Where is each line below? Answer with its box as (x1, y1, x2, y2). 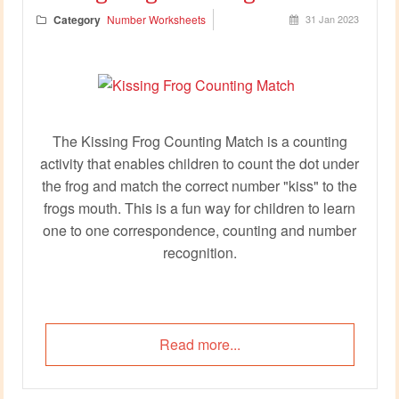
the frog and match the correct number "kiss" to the (42, 175, 357, 196)
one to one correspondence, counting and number (43, 219, 356, 240)
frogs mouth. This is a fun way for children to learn (44, 197, 355, 218)
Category (53, 11, 101, 28)
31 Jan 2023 (305, 11, 359, 26)
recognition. (162, 241, 237, 263)
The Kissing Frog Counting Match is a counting (52, 130, 347, 151)
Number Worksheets (106, 11, 206, 27)
